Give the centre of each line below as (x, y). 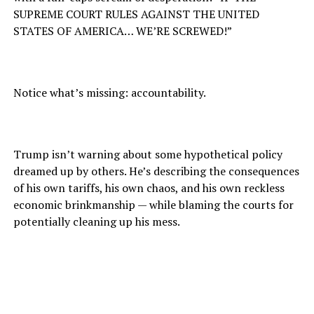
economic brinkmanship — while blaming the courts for (153, 205)
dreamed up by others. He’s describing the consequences (156, 171)
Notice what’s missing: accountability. (109, 93)
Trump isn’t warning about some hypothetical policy (148, 155)
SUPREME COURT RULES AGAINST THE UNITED (136, 14)
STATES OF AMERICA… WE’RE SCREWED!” (122, 31)
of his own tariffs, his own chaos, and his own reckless (149, 188)
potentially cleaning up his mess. (96, 222)
